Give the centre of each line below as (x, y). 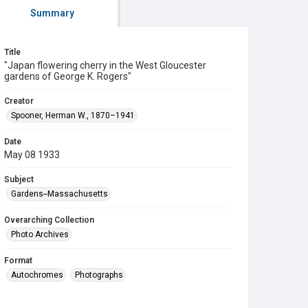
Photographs (99, 275)
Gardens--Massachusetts (59, 194)
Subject (19, 179)
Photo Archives (40, 234)
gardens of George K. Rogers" (68, 76)
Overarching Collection (49, 220)
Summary (52, 13)
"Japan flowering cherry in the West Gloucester (105, 65)
